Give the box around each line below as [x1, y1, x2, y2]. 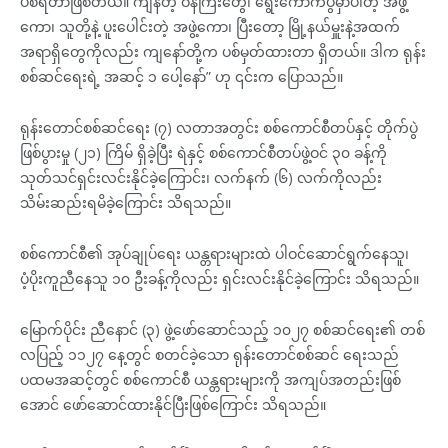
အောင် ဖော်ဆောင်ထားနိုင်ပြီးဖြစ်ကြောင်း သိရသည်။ [20, 394, 326, 414]
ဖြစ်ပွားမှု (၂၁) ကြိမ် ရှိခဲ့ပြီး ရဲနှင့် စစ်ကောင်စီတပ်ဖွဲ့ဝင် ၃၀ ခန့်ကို [20, 142, 387, 162]
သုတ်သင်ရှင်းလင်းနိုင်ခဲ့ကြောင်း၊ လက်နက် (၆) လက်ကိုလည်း [20, 167, 382, 187]
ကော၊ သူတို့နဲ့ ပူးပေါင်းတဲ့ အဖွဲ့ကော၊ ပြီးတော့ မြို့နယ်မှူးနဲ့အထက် [20, 16, 400, 36]
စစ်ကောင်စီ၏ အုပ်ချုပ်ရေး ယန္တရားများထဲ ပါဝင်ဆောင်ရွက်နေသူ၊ [20, 243, 409, 263]
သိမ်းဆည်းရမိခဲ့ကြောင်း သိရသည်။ [20, 192, 231, 212]
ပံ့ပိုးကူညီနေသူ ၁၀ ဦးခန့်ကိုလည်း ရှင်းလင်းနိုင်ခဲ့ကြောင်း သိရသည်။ [20, 268, 419, 288]
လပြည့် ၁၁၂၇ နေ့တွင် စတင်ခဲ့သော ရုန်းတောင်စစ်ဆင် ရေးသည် [20, 344, 399, 364]
